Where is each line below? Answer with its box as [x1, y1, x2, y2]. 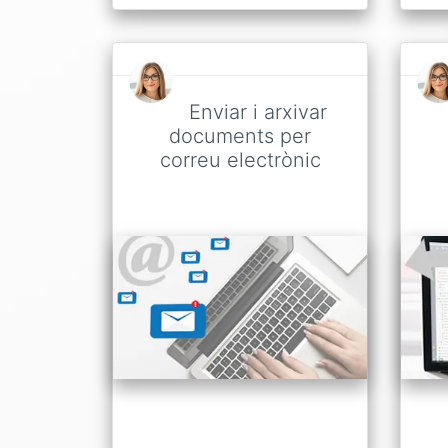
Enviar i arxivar [189, 100, 327, 125]
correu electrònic [159, 148, 321, 173]
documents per [169, 124, 311, 149]
